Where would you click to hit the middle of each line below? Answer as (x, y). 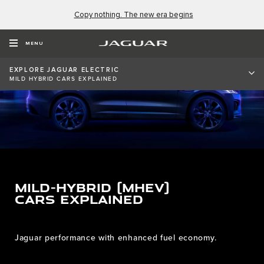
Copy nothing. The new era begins (133, 15)
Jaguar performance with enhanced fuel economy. (116, 238)
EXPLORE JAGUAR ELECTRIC (65, 70)
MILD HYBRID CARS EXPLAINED (63, 79)
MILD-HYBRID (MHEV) (92, 187)
